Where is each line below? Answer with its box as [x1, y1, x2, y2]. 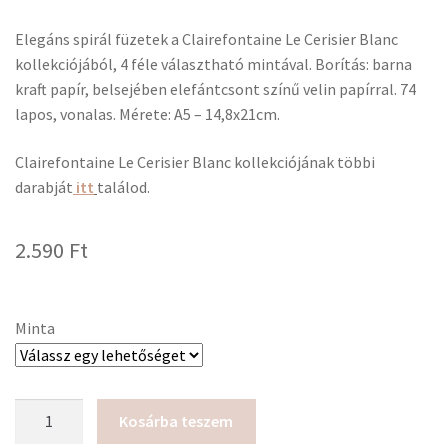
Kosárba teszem [119, 410, 234, 431]
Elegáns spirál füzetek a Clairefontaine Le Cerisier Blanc [15, 29, 398, 50]
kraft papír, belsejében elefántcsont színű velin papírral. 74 [15, 79, 416, 100]
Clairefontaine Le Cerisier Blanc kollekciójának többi [15, 151, 375, 172]
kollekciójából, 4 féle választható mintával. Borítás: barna [15, 54, 412, 75]
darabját [15, 176, 73, 197]
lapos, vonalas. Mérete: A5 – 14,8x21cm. [15, 104, 280, 125]
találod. [97, 176, 150, 197]
